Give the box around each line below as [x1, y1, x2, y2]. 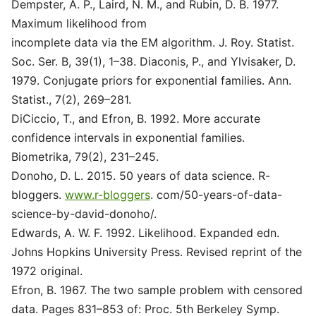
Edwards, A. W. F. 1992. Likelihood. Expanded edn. [11, 226, 279, 240]
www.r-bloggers [65, 188, 150, 202]
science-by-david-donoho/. [11, 207, 157, 221]
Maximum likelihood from [11, 16, 147, 30]
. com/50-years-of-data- [150, 188, 282, 202]
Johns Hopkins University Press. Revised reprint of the [11, 245, 302, 259]
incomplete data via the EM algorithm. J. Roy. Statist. [11, 35, 294, 49]
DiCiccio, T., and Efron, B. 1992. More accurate [11, 111, 260, 126]
